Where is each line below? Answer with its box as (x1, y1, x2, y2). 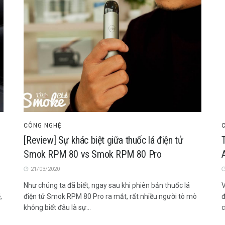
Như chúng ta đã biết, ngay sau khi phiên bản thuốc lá (24, 181, 190, 189)
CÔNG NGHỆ (24, 122, 62, 129)
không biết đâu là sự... (24, 203, 91, 211)
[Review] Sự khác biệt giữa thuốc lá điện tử (24, 134, 183, 146)
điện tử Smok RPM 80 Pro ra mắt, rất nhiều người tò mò (24, 192, 197, 200)
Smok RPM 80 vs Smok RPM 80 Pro (24, 148, 162, 160)
